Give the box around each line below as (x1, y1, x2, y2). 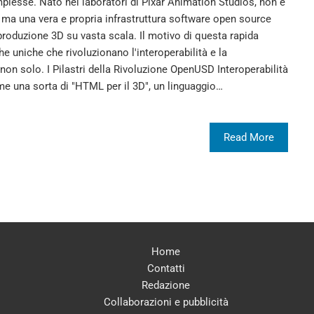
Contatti (146, 261, 185, 275)
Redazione (142, 278, 190, 292)
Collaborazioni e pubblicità (103, 295, 228, 308)
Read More (224, 130, 275, 144)
